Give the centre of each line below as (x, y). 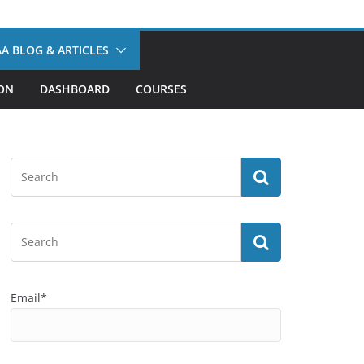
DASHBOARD (75, 89)
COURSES (161, 89)
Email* (29, 298)
